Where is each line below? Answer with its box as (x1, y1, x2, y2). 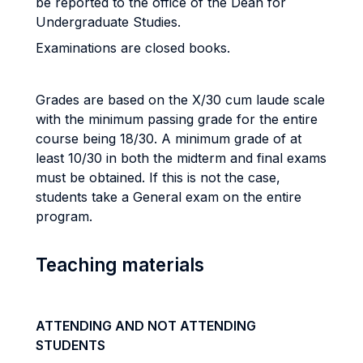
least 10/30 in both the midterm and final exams (36, 150, 327, 166)
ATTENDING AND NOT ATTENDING (36, 318, 256, 334)
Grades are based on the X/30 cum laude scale (36, 92, 325, 108)
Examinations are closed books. (36, 40, 230, 56)
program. (36, 208, 92, 224)
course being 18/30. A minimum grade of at (36, 130, 301, 147)
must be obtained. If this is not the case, (36, 169, 280, 186)
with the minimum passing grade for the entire (36, 111, 318, 127)
